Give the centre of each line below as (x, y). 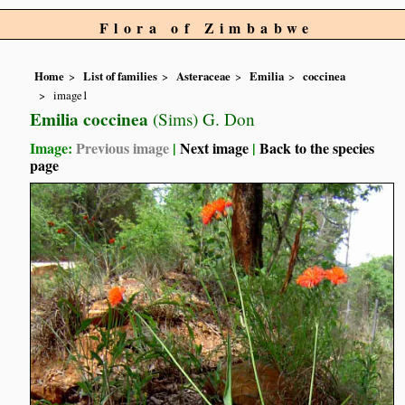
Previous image (123, 147)
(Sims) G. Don (202, 118)
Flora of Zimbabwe (207, 28)
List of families (121, 76)
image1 (71, 94)
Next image (215, 147)
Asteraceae (204, 76)
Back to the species (317, 147)
